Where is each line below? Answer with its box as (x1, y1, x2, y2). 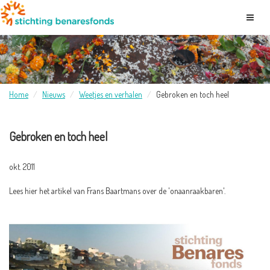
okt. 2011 (9, 161, 35, 172)
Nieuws (42, 89, 65, 99)
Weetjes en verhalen (79, 89, 142, 99)
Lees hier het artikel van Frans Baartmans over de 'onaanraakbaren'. (9, 185, 225, 196)
